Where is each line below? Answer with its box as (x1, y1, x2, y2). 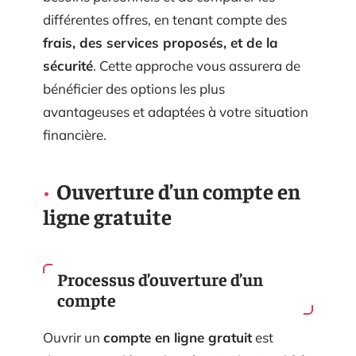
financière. (43, 126, 106, 143)
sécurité (43, 57, 93, 74)
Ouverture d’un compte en (56, 177, 300, 204)
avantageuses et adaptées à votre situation (43, 103, 308, 120)
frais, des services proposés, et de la (43, 34, 278, 51)
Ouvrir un (43, 329, 103, 346)
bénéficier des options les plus (43, 80, 225, 97)
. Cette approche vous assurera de (93, 57, 300, 74)
